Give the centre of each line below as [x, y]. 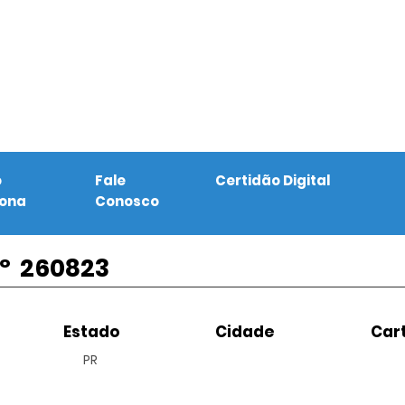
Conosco [127, 201]
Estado [91, 332]
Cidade [244, 332]
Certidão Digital [273, 180]
